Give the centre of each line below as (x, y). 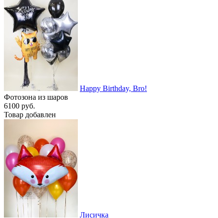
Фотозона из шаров (36, 97)
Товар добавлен (30, 114)
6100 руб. (19, 106)
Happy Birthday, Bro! (113, 88)
